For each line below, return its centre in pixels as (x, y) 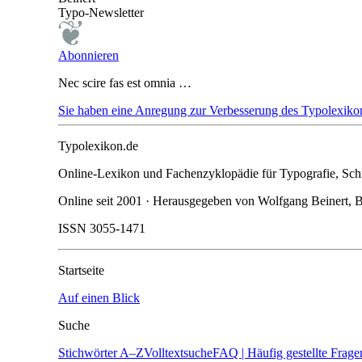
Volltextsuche (178, 352)
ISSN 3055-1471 (102, 228)
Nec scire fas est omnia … (125, 82)
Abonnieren (88, 55)
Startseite (81, 270)
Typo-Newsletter (101, 12)
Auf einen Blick (99, 297)
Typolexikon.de (98, 145)
